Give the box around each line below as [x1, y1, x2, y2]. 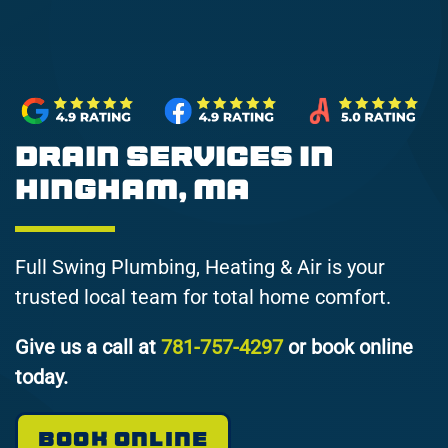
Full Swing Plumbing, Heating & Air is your [15, 255, 385, 280]
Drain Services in [15, 136, 334, 178]
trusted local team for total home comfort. [15, 285, 391, 310]
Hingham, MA [15, 169, 250, 211]
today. [15, 365, 73, 390]
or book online [283, 335, 413, 360]
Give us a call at [15, 335, 161, 360]
